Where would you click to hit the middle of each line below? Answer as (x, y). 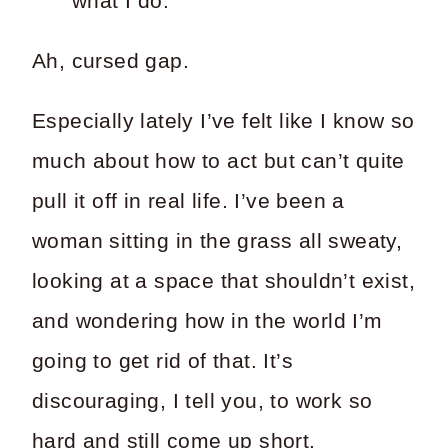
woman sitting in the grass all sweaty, (217, 240)
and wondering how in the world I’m (207, 320)
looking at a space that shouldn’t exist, (223, 280)
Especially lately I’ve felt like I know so (223, 120)
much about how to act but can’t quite (218, 160)
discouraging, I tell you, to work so (202, 400)
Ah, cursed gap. (110, 60)
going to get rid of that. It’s (162, 360)
